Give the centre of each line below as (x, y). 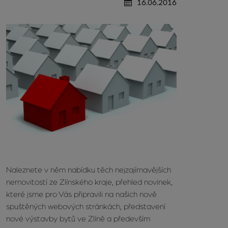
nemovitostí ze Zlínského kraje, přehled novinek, (89, 182)
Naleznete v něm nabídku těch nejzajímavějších (89, 170)
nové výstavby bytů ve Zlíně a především (78, 219)
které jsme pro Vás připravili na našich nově (81, 194)
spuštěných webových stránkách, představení (86, 206)
